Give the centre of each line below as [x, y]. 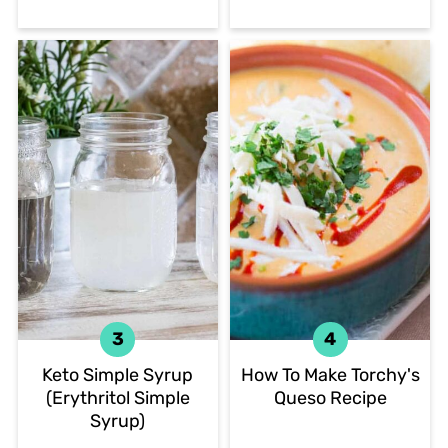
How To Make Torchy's [330, 375]
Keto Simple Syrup [118, 375]
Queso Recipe [330, 398]
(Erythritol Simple [117, 398]
